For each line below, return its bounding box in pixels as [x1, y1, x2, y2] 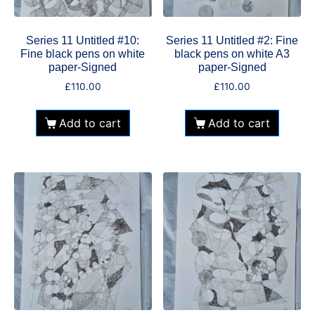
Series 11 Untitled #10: [26, 34, 140, 47]
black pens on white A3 [174, 48, 290, 60]
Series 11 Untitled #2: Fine [166, 34, 299, 47]
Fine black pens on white [20, 48, 146, 60]
